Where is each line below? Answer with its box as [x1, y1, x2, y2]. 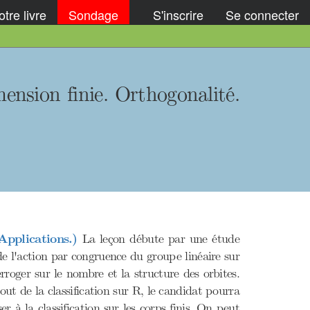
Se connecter [226, 5, 299, 24]
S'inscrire [153, 5, 203, 24]
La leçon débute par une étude [77, 231, 239, 246]
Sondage [69, 5, 118, 24]
